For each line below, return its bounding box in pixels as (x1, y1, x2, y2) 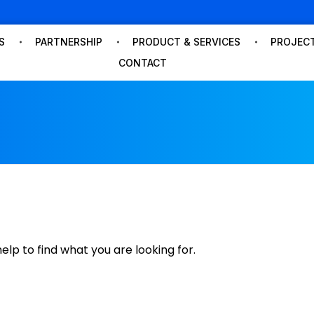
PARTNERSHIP (35, 36, 103, 48)
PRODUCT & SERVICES (132, 36, 241, 48)
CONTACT (118, 57, 167, 69)
